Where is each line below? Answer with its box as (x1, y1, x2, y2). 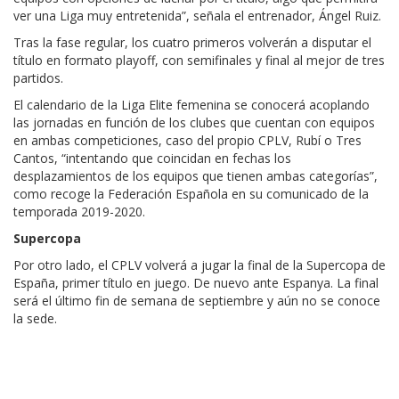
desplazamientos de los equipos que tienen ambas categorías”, (13, 167, 378, 185)
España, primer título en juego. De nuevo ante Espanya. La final (13, 274, 379, 292)
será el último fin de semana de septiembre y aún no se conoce (13, 292, 380, 310)
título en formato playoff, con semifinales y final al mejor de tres (13, 52, 385, 69)
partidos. (13, 69, 63, 87)
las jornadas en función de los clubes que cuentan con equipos (13, 114, 375, 132)
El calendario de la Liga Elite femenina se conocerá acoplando (13, 96, 370, 114)
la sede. (13, 310, 57, 328)
